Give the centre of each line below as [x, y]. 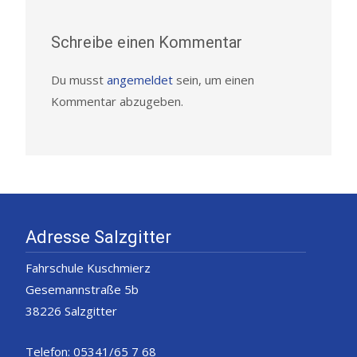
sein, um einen [214, 79]
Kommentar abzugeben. [117, 101]
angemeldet [140, 79]
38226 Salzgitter [71, 310]
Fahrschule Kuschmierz [88, 267]
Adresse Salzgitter [98, 237]
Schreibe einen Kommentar [147, 42]
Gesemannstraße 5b [82, 289]
